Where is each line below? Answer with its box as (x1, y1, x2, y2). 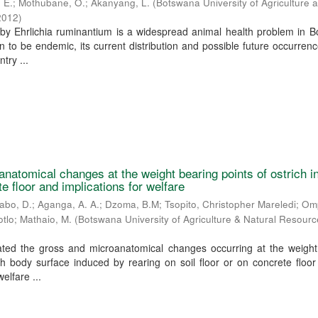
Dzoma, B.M (105, 197, 160, 212)
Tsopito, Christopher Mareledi (165, 197, 297, 212)
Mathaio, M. (20, 212, 72, 226)
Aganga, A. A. (38, 197, 100, 212)
